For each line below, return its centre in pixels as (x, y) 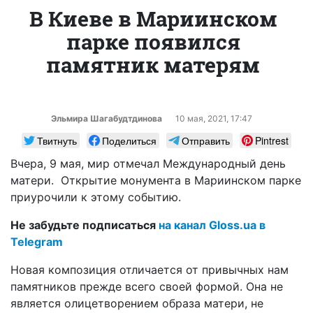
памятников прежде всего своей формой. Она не (147, 286)
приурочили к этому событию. (96, 197)
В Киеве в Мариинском (153, 18)
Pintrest (272, 140)
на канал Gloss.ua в (212, 225)
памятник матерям (153, 64)
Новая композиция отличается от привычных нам (150, 269)
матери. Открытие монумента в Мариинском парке (156, 180)
